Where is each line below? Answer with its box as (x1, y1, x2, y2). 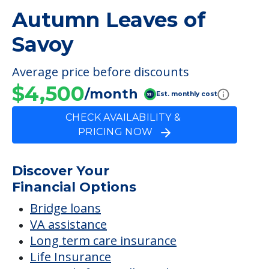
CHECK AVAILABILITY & (65, 112, 184, 124)
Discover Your (12, 163, 109, 180)
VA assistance (30, 216, 107, 233)
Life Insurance (30, 249, 111, 265)
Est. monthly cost (156, 89, 217, 98)
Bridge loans (30, 200, 101, 217)
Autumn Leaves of (12, 7, 206, 33)
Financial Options (12, 179, 136, 196)
